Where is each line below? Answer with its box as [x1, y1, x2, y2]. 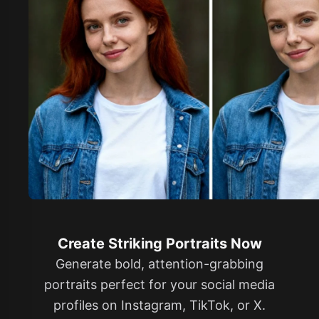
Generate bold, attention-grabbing [56, 256, 263, 271]
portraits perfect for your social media [44, 276, 275, 292]
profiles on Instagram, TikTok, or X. [53, 297, 266, 313]
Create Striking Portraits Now [57, 234, 262, 252]
